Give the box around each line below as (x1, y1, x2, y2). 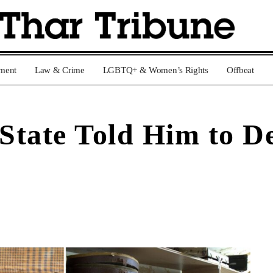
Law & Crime (35, 65, 85, 76)
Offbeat (226, 65, 254, 76)
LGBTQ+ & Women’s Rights (102, 65, 208, 76)
